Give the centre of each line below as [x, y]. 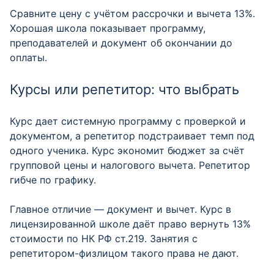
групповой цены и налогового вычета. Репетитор [130, 165]
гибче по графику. [53, 180]
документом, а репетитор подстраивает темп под [132, 136]
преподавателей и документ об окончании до [121, 43]
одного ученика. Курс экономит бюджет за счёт [127, 150]
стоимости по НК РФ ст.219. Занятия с [104, 239]
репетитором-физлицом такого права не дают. [124, 253]
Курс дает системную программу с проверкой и [128, 121]
